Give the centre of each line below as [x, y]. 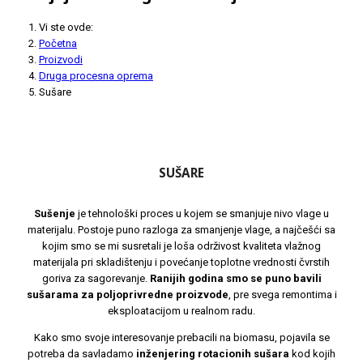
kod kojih [312, 353]
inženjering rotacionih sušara [213, 353]
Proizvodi [61, 60]
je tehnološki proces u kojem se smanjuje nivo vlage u [202, 213]
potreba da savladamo [82, 353]
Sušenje [55, 213]
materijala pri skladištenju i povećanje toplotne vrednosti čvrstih [181, 262]
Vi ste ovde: [68, 28]
